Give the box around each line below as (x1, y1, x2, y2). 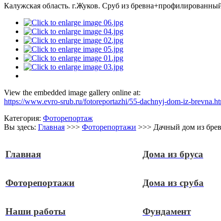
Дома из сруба (143, 178, 204, 188)
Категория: (4, 114, 43, 123)
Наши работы (5, 206, 66, 217)
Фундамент (143, 206, 191, 217)
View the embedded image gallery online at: (4, 88, 141, 97)
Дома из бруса (143, 149, 203, 160)
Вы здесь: (4, 123, 38, 132)
